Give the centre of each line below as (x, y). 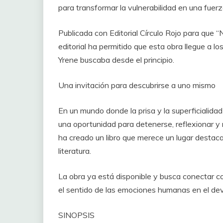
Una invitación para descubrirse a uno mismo (137, 85)
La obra (72, 176)
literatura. (75, 151)
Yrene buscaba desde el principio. (116, 60)
